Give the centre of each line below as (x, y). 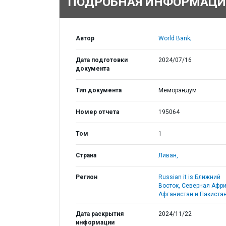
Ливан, (168, 155)
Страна (86, 155)
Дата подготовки (102, 60)
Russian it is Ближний (189, 177)
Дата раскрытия (100, 214)
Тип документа (99, 90)
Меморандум (177, 90)
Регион (87, 177)
